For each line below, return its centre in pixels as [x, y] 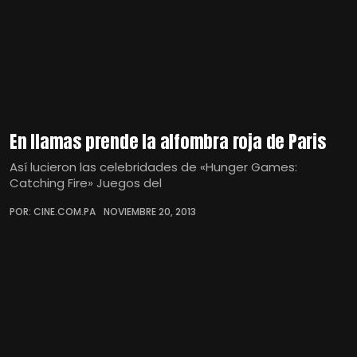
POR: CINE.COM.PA [53, 211]
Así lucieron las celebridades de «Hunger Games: [153, 167]
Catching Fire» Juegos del [86, 182]
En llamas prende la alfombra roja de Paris [168, 141]
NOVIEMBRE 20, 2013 [150, 211]
